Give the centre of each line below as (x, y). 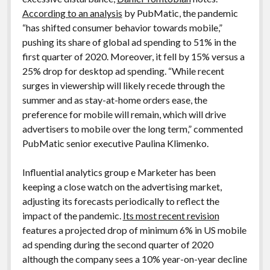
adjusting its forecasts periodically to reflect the (121, 201)
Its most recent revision (171, 215)
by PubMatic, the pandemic (180, 13)
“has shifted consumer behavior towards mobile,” (122, 27)
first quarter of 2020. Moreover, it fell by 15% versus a (133, 56)
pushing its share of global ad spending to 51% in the (129, 42)
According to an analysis (72, 13)
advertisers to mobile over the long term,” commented (132, 128)
